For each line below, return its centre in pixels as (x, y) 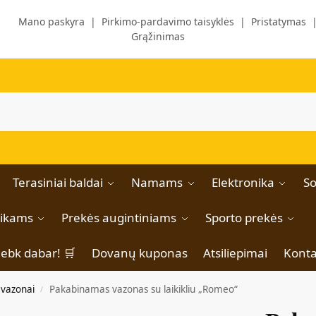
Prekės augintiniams (119, 218)
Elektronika (243, 182)
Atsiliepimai (235, 253)
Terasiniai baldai (57, 182)
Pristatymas (279, 22)
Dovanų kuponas (139, 253)
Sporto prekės (244, 218)
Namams (157, 182)
